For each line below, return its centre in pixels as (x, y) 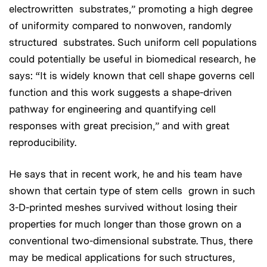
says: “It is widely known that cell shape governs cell (132, 75)
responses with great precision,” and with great (119, 125)
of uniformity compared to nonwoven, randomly (120, 25)
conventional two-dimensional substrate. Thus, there (131, 240)
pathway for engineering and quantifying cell (112, 109)
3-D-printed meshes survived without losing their (123, 207)
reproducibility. (43, 142)
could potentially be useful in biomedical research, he (132, 59)
